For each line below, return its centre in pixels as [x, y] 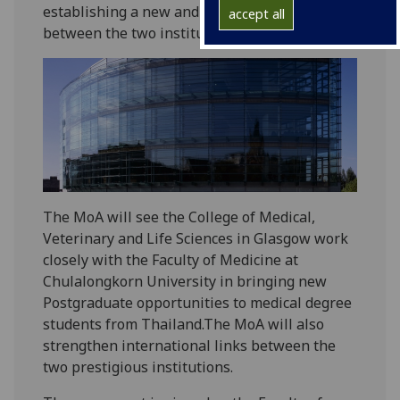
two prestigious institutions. [138, 367]
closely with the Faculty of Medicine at [171, 260]
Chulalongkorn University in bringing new [185, 282]
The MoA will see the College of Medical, [179, 217]
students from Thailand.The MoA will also [184, 325]
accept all [256, 14]
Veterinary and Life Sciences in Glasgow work [196, 239]
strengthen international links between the [190, 346]
